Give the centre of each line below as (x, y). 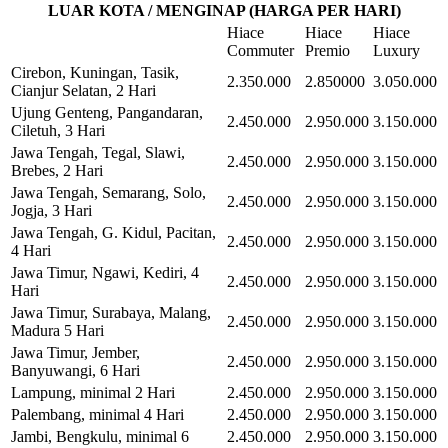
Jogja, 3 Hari (51, 210)
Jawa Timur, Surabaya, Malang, (111, 312)
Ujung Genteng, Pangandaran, (107, 112)
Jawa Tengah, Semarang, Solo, (108, 192)
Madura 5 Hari (57, 330)
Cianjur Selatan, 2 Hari (83, 90)
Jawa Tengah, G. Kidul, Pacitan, (113, 232)
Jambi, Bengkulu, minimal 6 (100, 436)
